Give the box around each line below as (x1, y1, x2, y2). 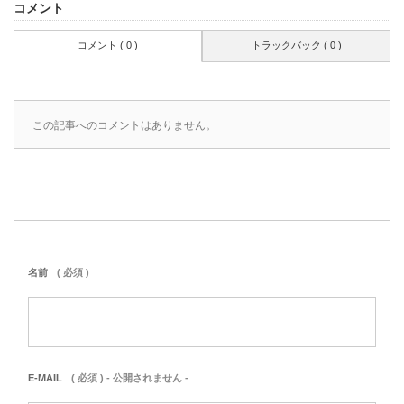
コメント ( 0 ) (78, 39, 138, 50)
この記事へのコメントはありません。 (32, 118, 216, 132)
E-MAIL (28, 372, 62, 383)
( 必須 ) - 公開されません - (71, 372, 188, 383)
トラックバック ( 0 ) (251, 39, 342, 50)
